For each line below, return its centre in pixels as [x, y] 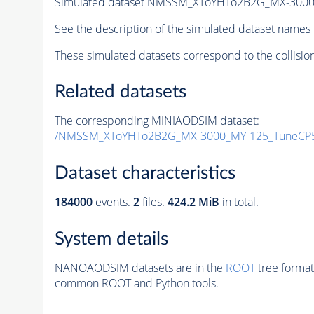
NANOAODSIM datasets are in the [140, 267]
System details [111, 239]
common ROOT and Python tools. [136, 283]
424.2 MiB [193, 202]
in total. [239, 202]
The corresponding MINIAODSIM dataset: [157, 121]
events [111, 202]
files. [153, 202]
